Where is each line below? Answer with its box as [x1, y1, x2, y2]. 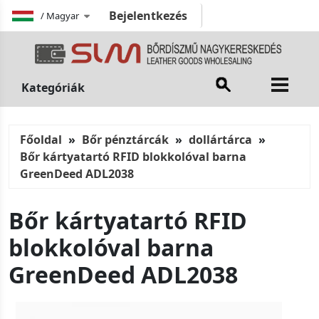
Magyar [46, 9, 79, 22]
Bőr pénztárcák [82, 132, 169, 148]
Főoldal [20, 132, 62, 148]
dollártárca [189, 132, 252, 148]
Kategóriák [21, 80, 85, 96]
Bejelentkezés [108, 8, 187, 23]
